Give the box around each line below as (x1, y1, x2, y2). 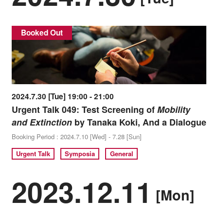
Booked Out (21, 27, 63, 38)
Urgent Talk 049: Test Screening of (11, 103, 157, 116)
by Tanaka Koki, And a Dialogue (72, 115, 206, 128)
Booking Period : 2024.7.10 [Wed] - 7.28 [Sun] (11, 131, 142, 141)
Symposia (65, 149, 95, 159)
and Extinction (11, 115, 72, 128)
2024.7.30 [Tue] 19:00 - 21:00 (11, 91, 114, 102)
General (109, 149, 133, 159)
